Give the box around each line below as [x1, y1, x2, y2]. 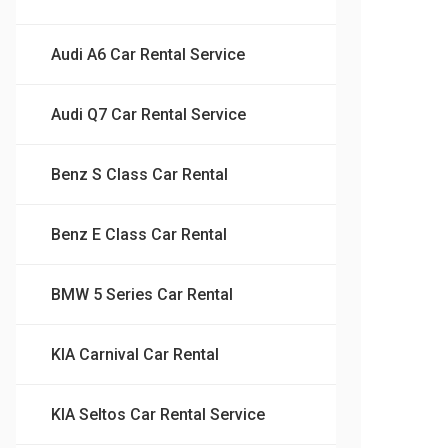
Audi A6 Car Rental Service [51, 44, 245, 64]
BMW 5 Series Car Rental [51, 284, 233, 304]
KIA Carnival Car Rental [51, 344, 219, 364]
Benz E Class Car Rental [51, 224, 227, 244]
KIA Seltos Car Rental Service [51, 404, 265, 424]
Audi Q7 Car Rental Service [51, 104, 246, 124]
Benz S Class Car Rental [51, 164, 228, 184]
